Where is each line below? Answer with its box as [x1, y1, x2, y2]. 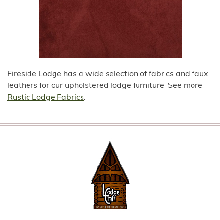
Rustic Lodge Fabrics [7, 94, 84, 102]
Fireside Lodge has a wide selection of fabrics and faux [7, 70, 208, 78]
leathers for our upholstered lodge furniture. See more [7, 82, 202, 90]
